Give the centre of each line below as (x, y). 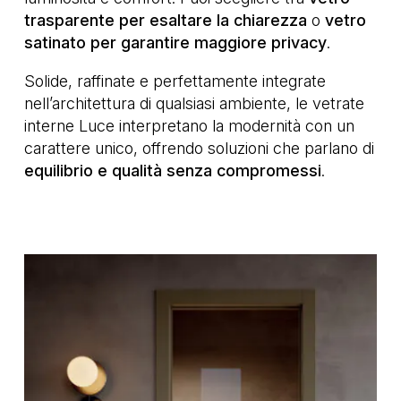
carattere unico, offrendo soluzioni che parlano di (199, 149)
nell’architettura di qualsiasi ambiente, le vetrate (194, 104)
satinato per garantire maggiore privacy (175, 43)
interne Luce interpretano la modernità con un (189, 126)
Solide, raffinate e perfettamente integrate (175, 81)
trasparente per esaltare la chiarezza (166, 21)
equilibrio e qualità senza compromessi (173, 171)
